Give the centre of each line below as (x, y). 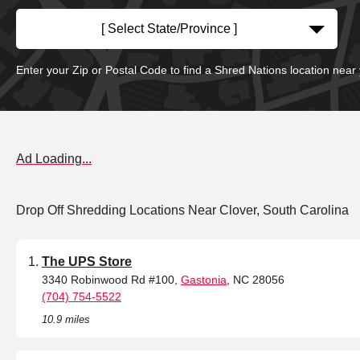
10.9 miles (66, 320)
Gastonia (204, 280)
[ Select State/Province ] (169, 29)
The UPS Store (87, 262)
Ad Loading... (54, 159)
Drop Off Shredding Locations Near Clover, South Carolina (182, 211)
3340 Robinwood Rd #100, (111, 280)
